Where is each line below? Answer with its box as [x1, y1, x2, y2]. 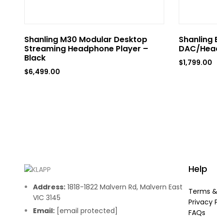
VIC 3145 [33, 193, 61, 203]
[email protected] [57, 206, 118, 216]
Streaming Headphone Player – [24, 43, 148, 55]
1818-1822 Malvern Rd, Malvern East [65, 182, 183, 192]
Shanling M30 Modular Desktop [24, 34, 147, 46]
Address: [33, 182, 66, 192]
